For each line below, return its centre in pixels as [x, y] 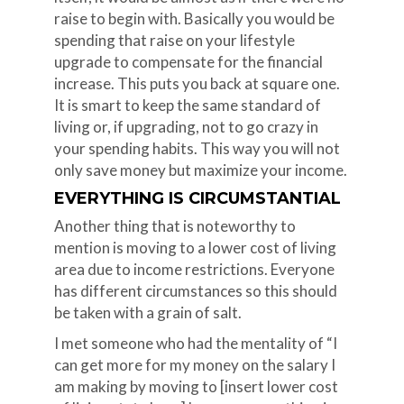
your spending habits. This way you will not [197, 148]
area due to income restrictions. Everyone [194, 269]
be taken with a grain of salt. [147, 312]
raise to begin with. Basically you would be [194, 18]
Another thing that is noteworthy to [174, 226]
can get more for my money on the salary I [194, 365]
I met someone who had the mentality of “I [195, 343]
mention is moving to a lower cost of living [195, 248]
